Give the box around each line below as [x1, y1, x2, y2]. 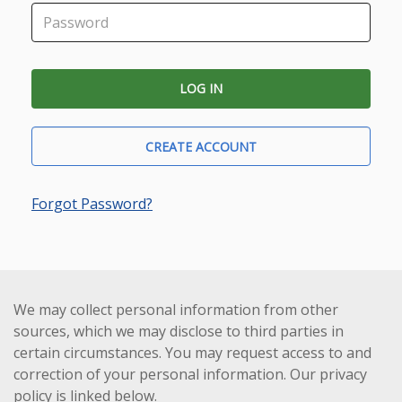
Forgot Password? [31, 194, 153, 214]
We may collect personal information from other [13, 300, 338, 320]
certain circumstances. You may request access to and [13, 343, 371, 363]
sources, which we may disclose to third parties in [13, 321, 344, 342]
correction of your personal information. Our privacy [13, 364, 367, 385]
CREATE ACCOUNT [145, 138, 257, 156]
